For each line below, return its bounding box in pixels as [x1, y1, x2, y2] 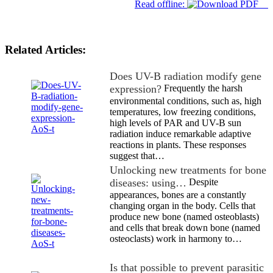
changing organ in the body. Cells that [110, 200, 255, 211]
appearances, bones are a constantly [110, 189, 246, 200]
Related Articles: [5, 43, 86, 56]
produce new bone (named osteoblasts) [110, 211, 259, 222]
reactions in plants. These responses [110, 139, 246, 150]
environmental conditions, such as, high [110, 95, 261, 106]
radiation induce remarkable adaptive [110, 128, 251, 139]
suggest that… [110, 150, 165, 161]
